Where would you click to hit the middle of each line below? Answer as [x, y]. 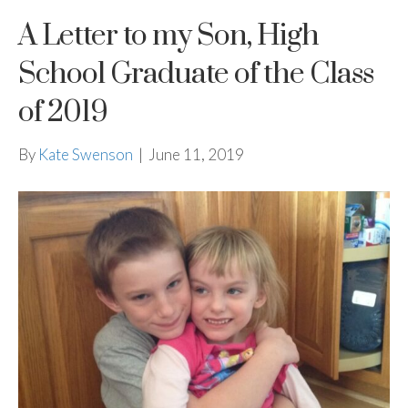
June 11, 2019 [196, 154]
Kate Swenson [86, 154]
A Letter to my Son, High [168, 36]
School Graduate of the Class [196, 74]
